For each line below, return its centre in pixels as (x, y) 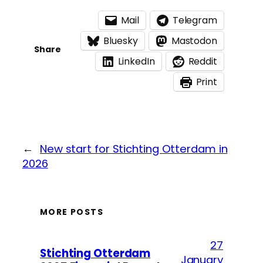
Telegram (195, 21)
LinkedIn (136, 62)
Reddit (203, 62)
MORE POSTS (72, 212)
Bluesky (121, 41)
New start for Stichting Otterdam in (134, 149)
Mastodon (194, 41)
